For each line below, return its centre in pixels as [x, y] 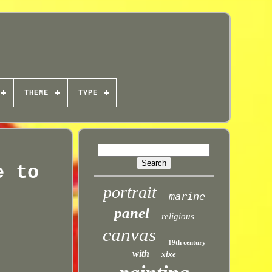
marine [187, 196]
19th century [187, 242]
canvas [129, 235]
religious [178, 216]
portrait [130, 192]
